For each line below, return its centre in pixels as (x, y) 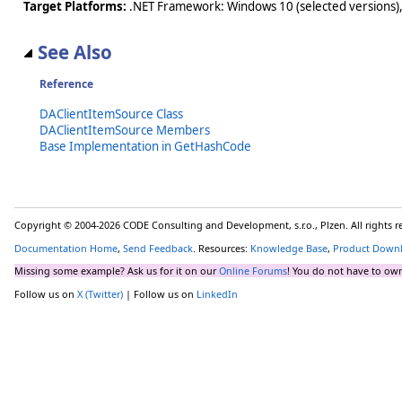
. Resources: (222, 248)
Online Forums (253, 271)
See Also (75, 52)
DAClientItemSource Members (125, 130)
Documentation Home (66, 248)
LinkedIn (217, 294)
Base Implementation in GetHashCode (145, 146)
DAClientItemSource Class (111, 114)
